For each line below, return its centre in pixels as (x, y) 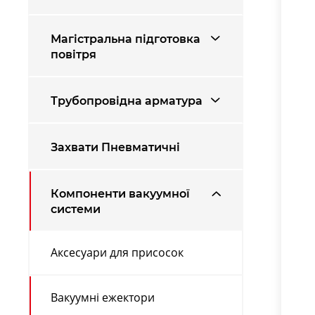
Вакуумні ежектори (103, 297)
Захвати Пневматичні (115, 147)
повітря (73, 54)
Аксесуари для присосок (117, 252)
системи (76, 208)
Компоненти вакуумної (120, 193)
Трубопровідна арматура (127, 100)
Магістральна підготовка (126, 38)
